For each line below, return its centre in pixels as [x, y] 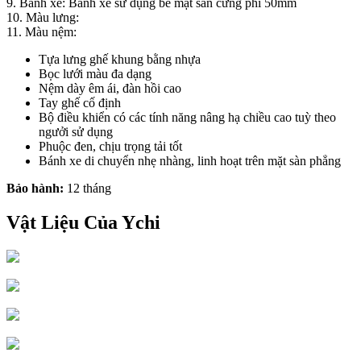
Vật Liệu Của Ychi [83, 222]
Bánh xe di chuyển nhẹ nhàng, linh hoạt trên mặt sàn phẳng [190, 160]
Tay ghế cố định [80, 102]
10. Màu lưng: [43, 17]
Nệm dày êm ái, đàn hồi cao [110, 88]
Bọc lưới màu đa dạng [95, 73]
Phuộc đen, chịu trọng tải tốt [110, 146]
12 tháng [87, 188]
